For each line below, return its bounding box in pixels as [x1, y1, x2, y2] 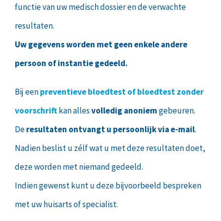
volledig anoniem [91, 105, 157, 116]
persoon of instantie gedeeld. [15, 58, 128, 69]
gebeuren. [157, 105, 195, 116]
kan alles [57, 105, 91, 116]
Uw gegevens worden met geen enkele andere [15, 39, 187, 50]
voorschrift [15, 105, 57, 116]
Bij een [15, 86, 40, 98]
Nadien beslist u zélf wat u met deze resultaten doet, [15, 143, 205, 154]
